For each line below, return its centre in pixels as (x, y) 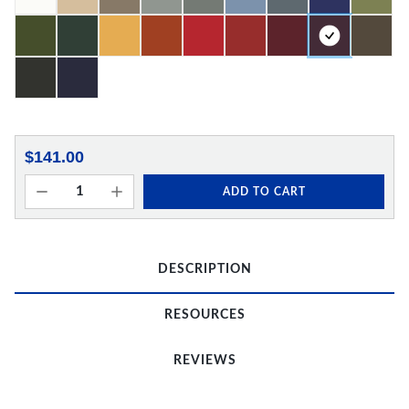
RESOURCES (204, 315)
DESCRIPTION (204, 269)
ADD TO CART (264, 191)
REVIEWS (204, 361)
